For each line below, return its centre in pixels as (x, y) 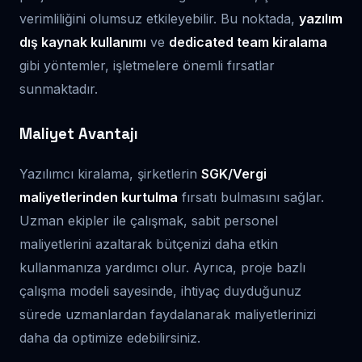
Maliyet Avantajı (79, 134)
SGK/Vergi (234, 174)
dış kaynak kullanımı (83, 42)
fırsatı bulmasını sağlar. (251, 197)
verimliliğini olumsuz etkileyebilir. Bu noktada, (159, 19)
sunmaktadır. (59, 89)
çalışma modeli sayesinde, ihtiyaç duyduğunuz (160, 291)
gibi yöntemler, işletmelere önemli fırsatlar (147, 65)
